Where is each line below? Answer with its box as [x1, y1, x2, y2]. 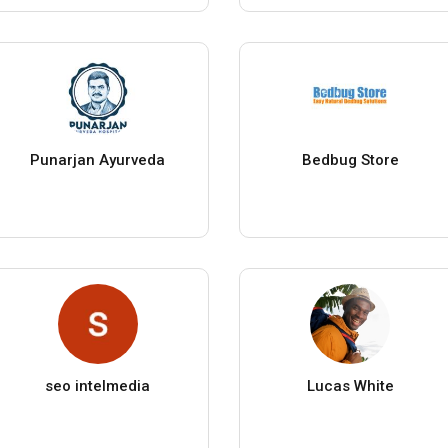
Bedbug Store [301, 150, 399, 169]
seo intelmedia [45, 376, 151, 395]
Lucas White [306, 376, 394, 395]
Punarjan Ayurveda [30, 150, 166, 169]
